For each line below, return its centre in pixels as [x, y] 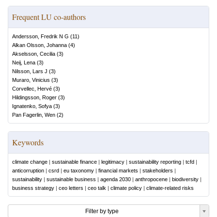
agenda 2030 [116, 179]
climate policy [126, 188]
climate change [30, 162]
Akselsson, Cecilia [34, 54]
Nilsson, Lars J [30, 71]
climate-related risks [170, 188]
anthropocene [151, 179]
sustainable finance [74, 162]
